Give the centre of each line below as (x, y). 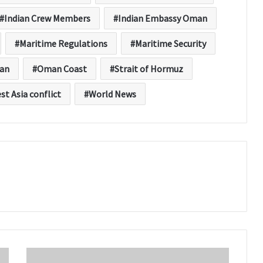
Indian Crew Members (47, 18)
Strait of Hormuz (149, 69)
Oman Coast (62, 69)
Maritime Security (171, 44)
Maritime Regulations (63, 44)
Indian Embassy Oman (162, 18)
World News (112, 94)
